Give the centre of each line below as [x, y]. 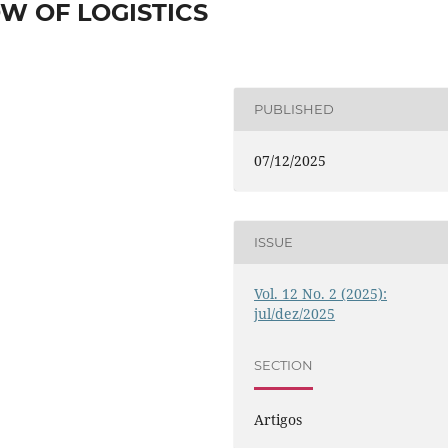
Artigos [278, 419]
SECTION [284, 365]
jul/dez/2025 [295, 313]
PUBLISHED [294, 109]
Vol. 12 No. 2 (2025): [321, 293]
